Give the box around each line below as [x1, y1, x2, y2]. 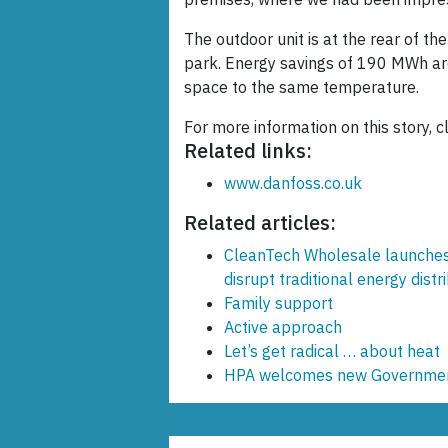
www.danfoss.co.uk [224, 173, 362, 194]
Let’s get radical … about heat [224, 341, 440, 362]
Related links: [184, 137, 312, 165]
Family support [224, 293, 333, 314]
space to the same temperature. [184, 77, 419, 98]
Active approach [224, 317, 342, 338]
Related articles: [184, 209, 336, 237]
